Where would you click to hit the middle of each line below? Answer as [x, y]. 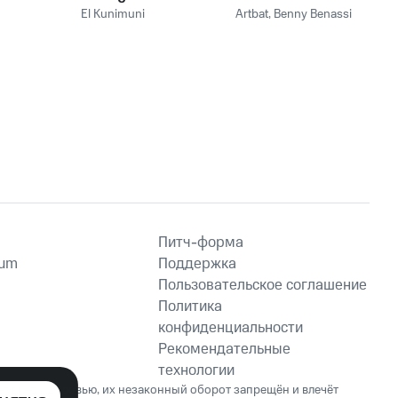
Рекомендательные [224, 349]
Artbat [252, 14]
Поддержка [197, 264]
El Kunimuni [112, 14]
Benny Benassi [313, 14]
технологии [196, 370]
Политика [190, 306]
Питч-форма [201, 243]
